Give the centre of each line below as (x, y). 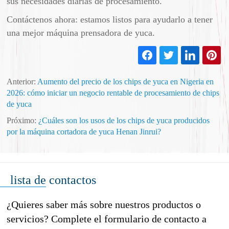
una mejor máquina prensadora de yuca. (81, 32)
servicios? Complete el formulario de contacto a (107, 219)
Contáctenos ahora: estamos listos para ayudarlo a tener (110, 19)
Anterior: (22, 81)
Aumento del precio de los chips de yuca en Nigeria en (126, 81)
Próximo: (23, 120)
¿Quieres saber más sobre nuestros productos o (104, 204)
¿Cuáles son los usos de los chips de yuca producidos (124, 120)
